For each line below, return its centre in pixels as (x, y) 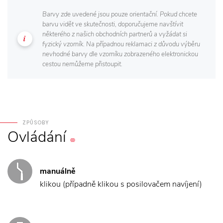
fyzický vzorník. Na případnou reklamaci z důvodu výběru (121, 44)
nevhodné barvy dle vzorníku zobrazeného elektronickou (120, 54)
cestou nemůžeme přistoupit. (82, 64)
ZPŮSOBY (36, 122)
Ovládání (37, 137)
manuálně (58, 171)
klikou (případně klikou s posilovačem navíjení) (121, 184)
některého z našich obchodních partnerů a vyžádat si (115, 34)
